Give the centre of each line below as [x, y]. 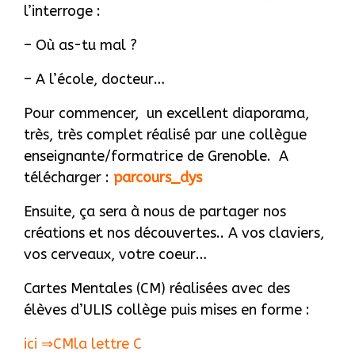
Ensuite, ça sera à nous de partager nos [155, 212]
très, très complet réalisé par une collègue [165, 135]
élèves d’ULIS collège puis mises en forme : [167, 310]
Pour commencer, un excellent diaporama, [166, 113]
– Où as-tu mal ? [80, 45]
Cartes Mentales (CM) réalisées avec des [157, 288]
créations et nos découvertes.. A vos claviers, [174, 233]
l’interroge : [62, 11]
